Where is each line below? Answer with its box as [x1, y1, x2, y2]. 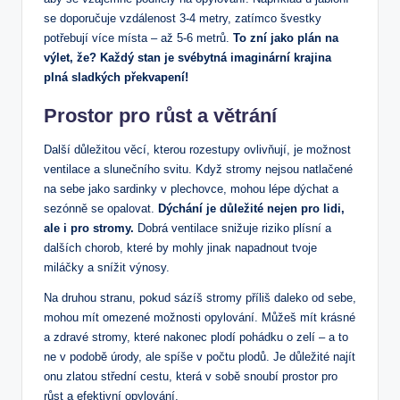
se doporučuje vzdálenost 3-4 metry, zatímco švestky [44, 12, 321, 26]
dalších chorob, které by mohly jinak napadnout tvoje [44, 241, 317, 255]
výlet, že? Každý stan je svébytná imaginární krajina [44, 51, 331, 65]
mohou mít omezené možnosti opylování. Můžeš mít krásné [44, 311, 355, 325]
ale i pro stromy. [44, 221, 134, 236]
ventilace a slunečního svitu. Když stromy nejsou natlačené [44, 162, 353, 177]
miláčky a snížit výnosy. [44, 261, 170, 275]
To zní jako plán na [233, 31, 338, 46]
